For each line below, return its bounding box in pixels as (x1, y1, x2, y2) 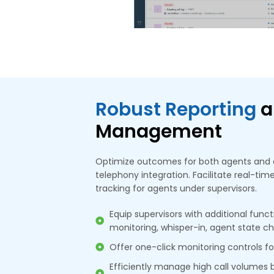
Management (95, 119, 222, 144)
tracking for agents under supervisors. (95, 182, 257, 194)
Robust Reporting (95, 97, 256, 122)
